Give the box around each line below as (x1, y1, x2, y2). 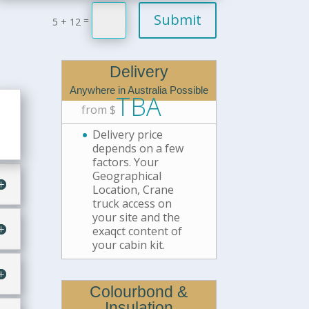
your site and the (92, 209, 181, 225)
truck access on (92, 195, 172, 211)
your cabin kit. (92, 237, 166, 252)
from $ (81, 101, 117, 117)
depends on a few (92, 140, 184, 156)
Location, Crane (92, 181, 175, 197)
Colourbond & (90, 282, 188, 301)
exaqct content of (92, 223, 183, 239)
